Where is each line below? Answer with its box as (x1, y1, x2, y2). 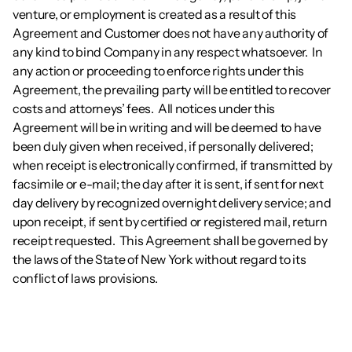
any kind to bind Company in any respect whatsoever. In (13, 44, 323, 60)
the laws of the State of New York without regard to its (13, 251, 306, 267)
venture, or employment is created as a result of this (13, 6, 297, 22)
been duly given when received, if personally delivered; (13, 138, 313, 154)
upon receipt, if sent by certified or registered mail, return (13, 214, 328, 229)
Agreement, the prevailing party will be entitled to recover (13, 82, 332, 97)
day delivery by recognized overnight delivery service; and (13, 195, 332, 211)
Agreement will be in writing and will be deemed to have (13, 119, 321, 135)
